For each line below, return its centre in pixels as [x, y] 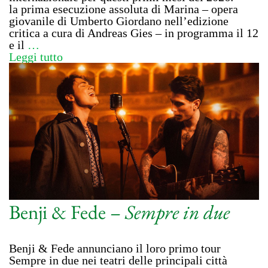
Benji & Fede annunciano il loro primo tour [115, 249]
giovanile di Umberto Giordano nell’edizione [119, 21]
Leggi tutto [36, 57]
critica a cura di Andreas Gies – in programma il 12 [134, 33]
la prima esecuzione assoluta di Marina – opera [124, 9]
